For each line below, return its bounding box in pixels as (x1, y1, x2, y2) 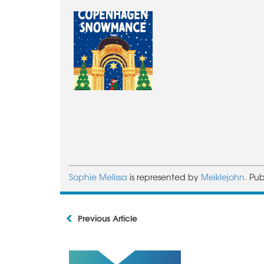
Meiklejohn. (201, 171, 249, 183)
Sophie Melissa (69, 171, 130, 183)
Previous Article (78, 212, 137, 225)
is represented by (130, 171, 201, 183)
